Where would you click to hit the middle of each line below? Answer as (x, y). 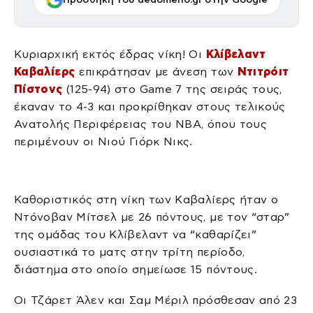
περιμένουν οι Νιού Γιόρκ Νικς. (103, 141)
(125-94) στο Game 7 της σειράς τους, (172, 89)
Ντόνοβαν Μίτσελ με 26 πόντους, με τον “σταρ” (152, 217)
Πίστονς (38, 89)
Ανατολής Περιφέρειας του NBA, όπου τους (141, 124)
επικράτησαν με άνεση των (156, 71)
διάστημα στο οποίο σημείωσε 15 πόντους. (136, 270)
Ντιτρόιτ (263, 71)
